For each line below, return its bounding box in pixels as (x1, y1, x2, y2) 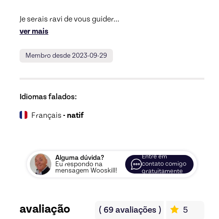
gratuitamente (142, 168, 183, 175)
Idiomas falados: (20, 92, 77, 101)
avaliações (115, 204, 156, 215)
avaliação (20, 202, 70, 216)
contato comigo (142, 160, 186, 168)
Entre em (142, 153, 167, 161)
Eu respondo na (55, 160, 103, 168)
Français (31, 110, 62, 120)
